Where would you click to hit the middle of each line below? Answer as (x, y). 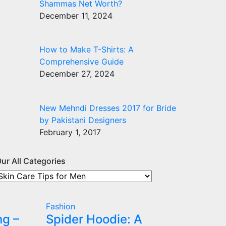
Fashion (61, 206)
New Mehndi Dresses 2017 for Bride (108, 108)
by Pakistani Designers (83, 120)
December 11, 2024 (76, 15)
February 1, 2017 (70, 132)
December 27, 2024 (77, 74)
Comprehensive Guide (81, 62)
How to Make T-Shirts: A (87, 50)
